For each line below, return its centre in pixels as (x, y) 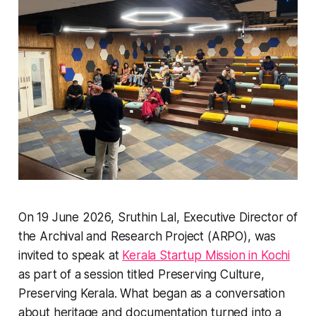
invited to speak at (70, 256)
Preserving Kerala (66, 294)
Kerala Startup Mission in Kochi (206, 256)
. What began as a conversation (199, 294)
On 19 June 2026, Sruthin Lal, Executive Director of (158, 218)
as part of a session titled (88, 275)
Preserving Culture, (211, 275)
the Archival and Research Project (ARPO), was (147, 237)
